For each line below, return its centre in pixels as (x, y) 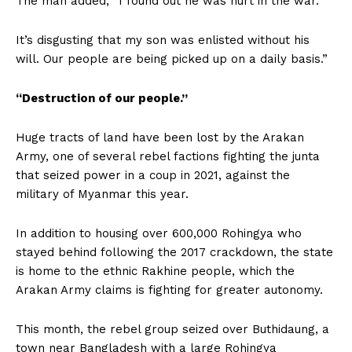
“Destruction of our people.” (102, 98)
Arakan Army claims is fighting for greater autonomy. (169, 290)
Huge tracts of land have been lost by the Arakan (160, 137)
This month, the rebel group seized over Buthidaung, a (172, 329)
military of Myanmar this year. (102, 194)
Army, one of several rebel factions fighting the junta (168, 156)
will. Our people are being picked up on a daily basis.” (172, 59)
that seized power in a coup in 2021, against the (153, 175)
